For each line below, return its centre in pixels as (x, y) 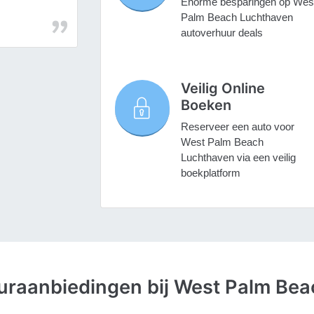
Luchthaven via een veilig (238, 158)
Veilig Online (223, 89)
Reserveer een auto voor (237, 127)
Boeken (206, 105)
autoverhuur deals (221, 33)
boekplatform (210, 173)
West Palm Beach (222, 142)
